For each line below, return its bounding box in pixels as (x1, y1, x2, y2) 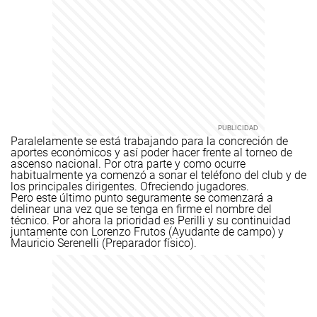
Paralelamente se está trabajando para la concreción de (11, 134, 288, 148)
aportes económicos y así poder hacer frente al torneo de (11, 146, 292, 159)
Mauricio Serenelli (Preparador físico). (11, 236, 197, 250)
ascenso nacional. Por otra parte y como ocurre (11, 157, 246, 171)
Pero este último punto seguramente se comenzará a (11, 191, 273, 204)
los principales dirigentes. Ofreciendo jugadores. (11, 180, 249, 193)
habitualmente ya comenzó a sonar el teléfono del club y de (11, 168, 306, 182)
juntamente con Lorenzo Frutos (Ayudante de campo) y (11, 225, 284, 238)
